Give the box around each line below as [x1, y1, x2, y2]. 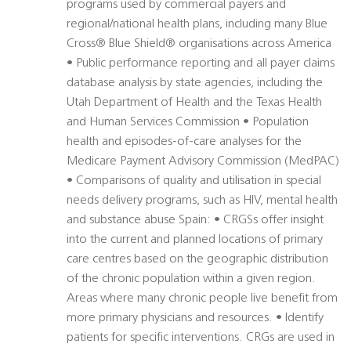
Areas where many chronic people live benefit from [67, 292, 338, 306]
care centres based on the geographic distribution [67, 253, 328, 266]
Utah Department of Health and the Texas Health [67, 96, 322, 110]
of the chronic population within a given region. [67, 273, 316, 286]
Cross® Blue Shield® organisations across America [67, 38, 331, 51]
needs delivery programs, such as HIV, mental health [67, 194, 338, 208]
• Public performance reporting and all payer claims [67, 57, 335, 71]
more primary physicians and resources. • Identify [67, 312, 324, 325]
